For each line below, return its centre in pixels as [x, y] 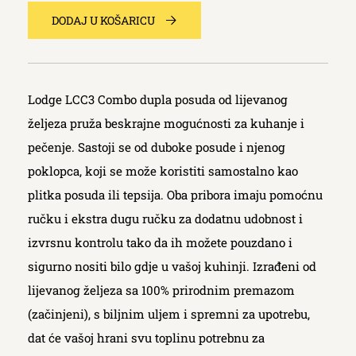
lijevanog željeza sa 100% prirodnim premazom [161, 290]
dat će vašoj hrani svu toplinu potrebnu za [146, 338]
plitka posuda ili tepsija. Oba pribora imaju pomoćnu [175, 195]
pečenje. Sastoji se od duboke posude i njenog [157, 147]
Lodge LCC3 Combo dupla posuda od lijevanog [158, 99]
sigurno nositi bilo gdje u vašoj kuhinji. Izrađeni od [172, 266]
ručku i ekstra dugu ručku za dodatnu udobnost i [165, 219]
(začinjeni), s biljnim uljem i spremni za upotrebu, [169, 314]
